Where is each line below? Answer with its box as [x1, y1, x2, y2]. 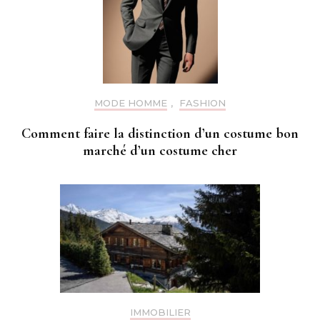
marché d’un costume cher [83, 141, 237, 159]
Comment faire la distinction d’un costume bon [21, 124, 299, 142]
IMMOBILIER [129, 306, 191, 318]
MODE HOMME [94, 96, 167, 109]
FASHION [179, 96, 226, 109]
